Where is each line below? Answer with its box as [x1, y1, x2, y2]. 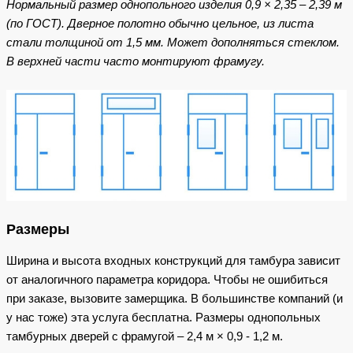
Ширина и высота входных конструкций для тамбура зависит [6, 253, 340, 267]
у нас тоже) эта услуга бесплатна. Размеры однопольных [6, 310, 321, 324]
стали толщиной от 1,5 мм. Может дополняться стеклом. [6, 35, 340, 49]
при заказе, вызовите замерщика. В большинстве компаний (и [6, 291, 343, 305]
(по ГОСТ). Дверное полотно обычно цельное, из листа [6, 17, 314, 30]
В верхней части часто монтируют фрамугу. [6, 54, 265, 68]
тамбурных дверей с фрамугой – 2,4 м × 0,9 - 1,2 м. [6, 329, 283, 343]
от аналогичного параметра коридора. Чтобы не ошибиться [6, 272, 328, 286]
